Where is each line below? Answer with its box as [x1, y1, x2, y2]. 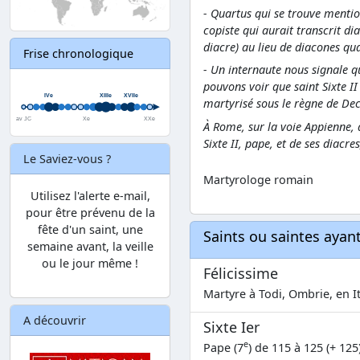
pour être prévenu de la [25, 204, 155, 220]
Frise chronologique [23, 46, 133, 62]
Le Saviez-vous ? [23, 150, 111, 166]
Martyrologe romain [203, 171, 313, 187]
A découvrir [23, 312, 86, 328]
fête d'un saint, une [37, 221, 143, 237]
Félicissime [203, 263, 278, 283]
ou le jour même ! [42, 255, 138, 271]
